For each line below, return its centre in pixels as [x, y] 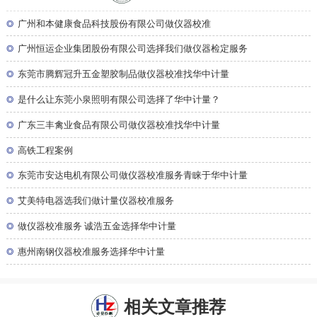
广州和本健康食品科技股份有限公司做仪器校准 [115, 24]
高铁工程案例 [46, 150]
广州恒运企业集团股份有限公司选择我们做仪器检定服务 [133, 49]
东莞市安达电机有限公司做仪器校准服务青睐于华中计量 [133, 176]
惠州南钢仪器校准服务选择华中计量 [92, 252]
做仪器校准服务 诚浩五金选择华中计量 [97, 227]
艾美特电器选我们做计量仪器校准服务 [96, 201]
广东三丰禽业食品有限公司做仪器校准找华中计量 [119, 125]
